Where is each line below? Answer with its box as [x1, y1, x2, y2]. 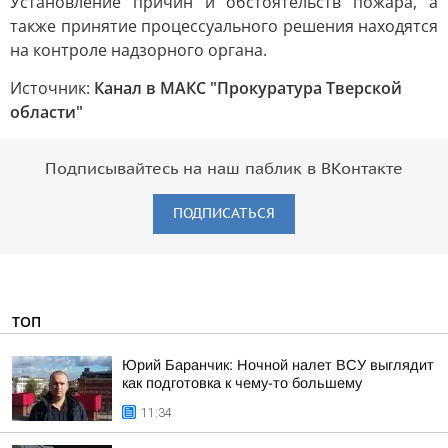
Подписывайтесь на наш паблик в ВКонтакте [45, 160, 403, 178]
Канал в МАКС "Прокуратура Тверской [94, 77, 402, 99]
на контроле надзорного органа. [10, 39, 267, 61]
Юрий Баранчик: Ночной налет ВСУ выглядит [122, 357, 434, 373]
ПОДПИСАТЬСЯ [173, 205, 275, 222]
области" [10, 101, 83, 123]
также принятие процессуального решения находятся [10, 15, 438, 37]
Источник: [10, 77, 94, 99]
